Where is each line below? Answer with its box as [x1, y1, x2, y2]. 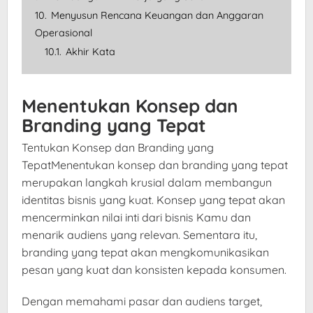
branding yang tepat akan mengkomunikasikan [22, 245, 269, 260]
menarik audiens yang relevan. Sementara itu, [22, 228, 257, 242]
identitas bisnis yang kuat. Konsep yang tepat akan [22, 193, 285, 208]
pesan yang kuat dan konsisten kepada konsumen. [22, 263, 286, 277]
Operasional [35, 27, 92, 40]
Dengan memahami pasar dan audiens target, [22, 294, 262, 309]
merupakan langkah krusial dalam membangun [22, 175, 272, 190]
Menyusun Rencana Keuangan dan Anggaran [51, 9, 263, 22]
